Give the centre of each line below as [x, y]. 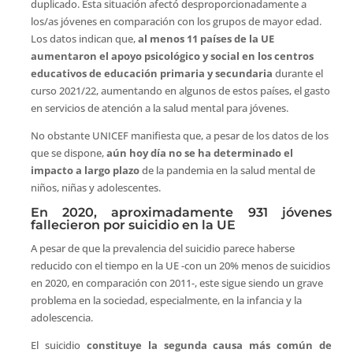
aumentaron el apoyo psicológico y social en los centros [172, 56]
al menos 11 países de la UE [206, 39]
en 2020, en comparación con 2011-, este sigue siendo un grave [176, 283]
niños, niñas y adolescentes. [95, 188]
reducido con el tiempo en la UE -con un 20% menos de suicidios [180, 266]
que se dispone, [68, 153]
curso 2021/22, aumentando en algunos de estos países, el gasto [180, 91]
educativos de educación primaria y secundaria [151, 74]
